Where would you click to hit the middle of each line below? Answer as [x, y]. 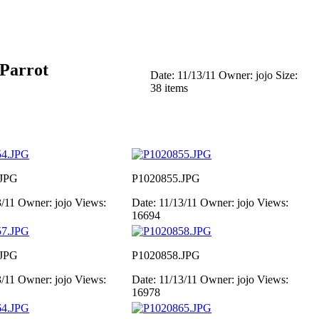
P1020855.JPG [166, 178]
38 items [169, 88]
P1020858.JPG [166, 255]
